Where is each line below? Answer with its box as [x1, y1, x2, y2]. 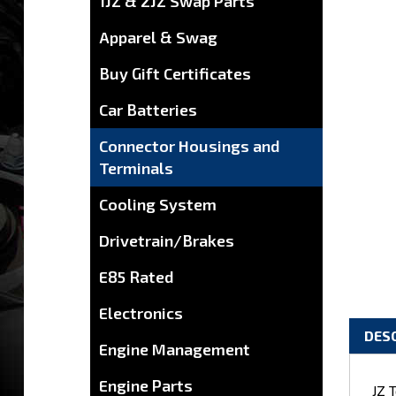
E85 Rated [99, 266, 174, 286]
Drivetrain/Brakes [99, 230, 234, 250]
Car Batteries [99, 99, 197, 119]
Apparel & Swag [99, 27, 217, 47]
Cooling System [99, 194, 217, 214]
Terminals [99, 157, 173, 178]
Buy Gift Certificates [99, 63, 251, 83]
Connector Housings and [99, 135, 280, 156]
